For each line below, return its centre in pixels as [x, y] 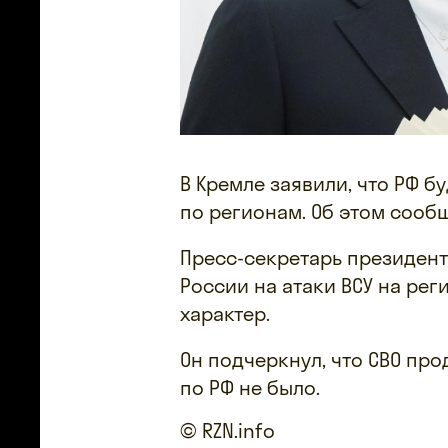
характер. [225, 313]
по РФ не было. [250, 387]
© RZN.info [227, 430]
